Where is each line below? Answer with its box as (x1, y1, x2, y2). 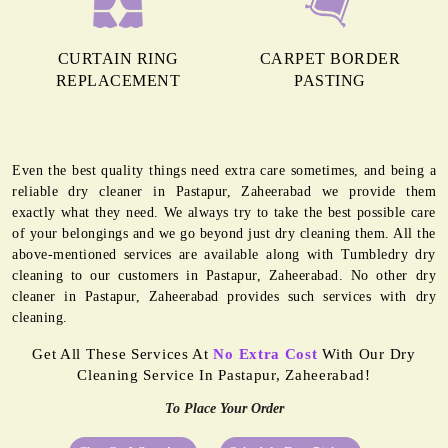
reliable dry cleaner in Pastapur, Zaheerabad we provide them (12, 184, 436, 200)
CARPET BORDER (259, 50, 401, 68)
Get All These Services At (32, 346, 214, 363)
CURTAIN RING (57, 50, 179, 68)
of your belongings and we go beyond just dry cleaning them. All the (12, 226, 436, 242)
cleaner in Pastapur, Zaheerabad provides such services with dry (12, 289, 436, 305)
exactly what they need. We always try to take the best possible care (12, 205, 436, 221)
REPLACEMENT (55, 72, 181, 90)
